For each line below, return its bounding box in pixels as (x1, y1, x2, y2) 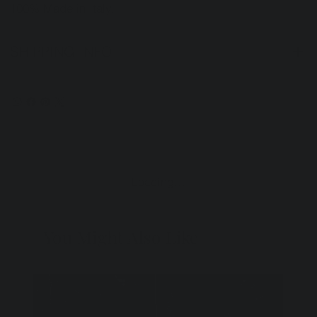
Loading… (132, 174, 185, 189)
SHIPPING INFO (10, 42, 113, 60)
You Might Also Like (44, 225, 200, 249)
